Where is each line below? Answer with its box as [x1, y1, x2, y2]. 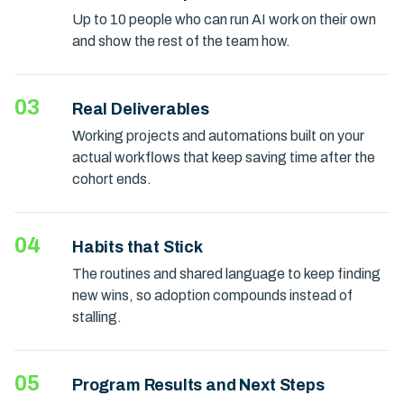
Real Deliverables [72, 100, 209, 118]
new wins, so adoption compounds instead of [72, 288, 353, 303]
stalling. [72, 309, 122, 325]
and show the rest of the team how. [72, 33, 290, 49]
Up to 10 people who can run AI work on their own [72, 12, 376, 27]
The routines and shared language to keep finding [72, 266, 381, 281]
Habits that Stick [72, 238, 203, 256]
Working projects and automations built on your [72, 128, 364, 143]
